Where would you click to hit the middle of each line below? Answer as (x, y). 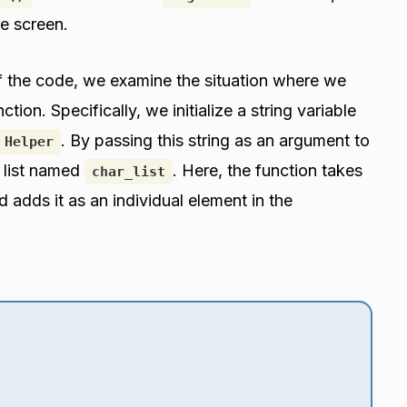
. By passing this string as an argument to (215, 140)
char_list (129, 171)
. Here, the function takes (268, 170)
